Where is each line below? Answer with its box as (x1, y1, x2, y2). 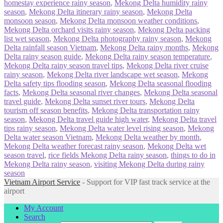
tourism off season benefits (4, 106, 88, 114)
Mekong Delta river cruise (126, 61, 209, 70)
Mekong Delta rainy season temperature (85, 52, 210, 61)
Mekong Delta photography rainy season (53, 34, 181, 43)
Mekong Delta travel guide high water (29, 114, 148, 123)
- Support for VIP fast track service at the (80, 177, 210, 186)
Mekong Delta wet (147, 141, 206, 150)
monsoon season (4, 16, 56, 25)
